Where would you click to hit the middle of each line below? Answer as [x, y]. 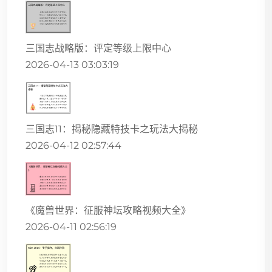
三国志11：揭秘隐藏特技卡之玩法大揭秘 [112, 129]
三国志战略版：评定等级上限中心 [98, 49]
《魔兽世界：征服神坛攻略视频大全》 [108, 210]
